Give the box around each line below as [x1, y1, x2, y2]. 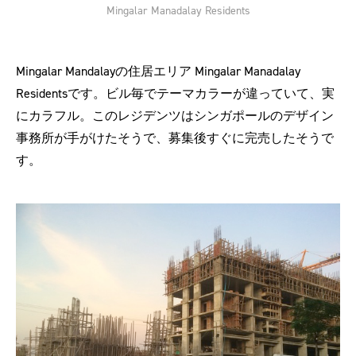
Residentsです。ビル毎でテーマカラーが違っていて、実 [16, 84, 335, 102]
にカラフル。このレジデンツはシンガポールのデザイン [16, 106, 334, 124]
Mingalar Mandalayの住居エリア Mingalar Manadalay [16, 62, 300, 79]
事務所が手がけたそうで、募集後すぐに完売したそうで [16, 129, 334, 146]
